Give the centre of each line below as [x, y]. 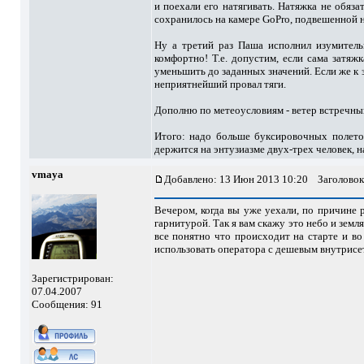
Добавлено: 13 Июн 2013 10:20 [236, 179]
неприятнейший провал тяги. [220, 84]
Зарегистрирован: [72, 278]
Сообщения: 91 [67, 304]
